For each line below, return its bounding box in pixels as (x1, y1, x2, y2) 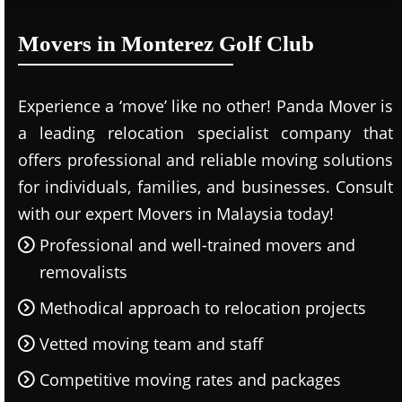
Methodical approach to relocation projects (39, 297, 366, 319)
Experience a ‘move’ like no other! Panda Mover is (18, 95, 393, 117)
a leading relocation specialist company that (18, 122, 393, 144)
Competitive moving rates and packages (39, 369, 341, 390)
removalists (39, 261, 127, 283)
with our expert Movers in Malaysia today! (18, 203, 334, 224)
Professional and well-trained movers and (39, 234, 355, 256)
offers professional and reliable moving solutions (18, 149, 393, 170)
